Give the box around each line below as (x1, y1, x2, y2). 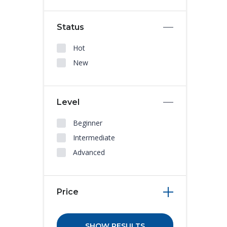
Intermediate (73, 133, 115, 142)
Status (57, 22, 84, 32)
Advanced (73, 147, 105, 157)
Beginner (73, 118, 102, 128)
